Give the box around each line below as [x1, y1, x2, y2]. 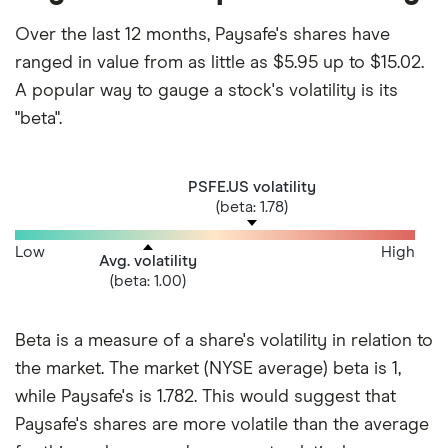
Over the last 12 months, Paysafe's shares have [15, 25, 390, 44]
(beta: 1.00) [110, 272, 186, 289]
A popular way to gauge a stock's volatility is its [15, 81, 398, 100]
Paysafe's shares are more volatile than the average [15, 416, 429, 435]
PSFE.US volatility [188, 178, 316, 195]
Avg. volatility [99, 252, 197, 269]
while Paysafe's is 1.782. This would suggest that [15, 388, 396, 407]
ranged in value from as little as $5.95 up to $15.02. [15, 53, 424, 72]
